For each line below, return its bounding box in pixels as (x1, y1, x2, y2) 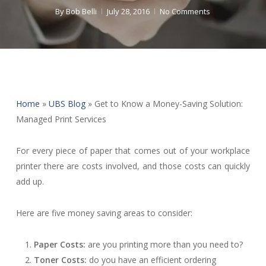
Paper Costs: (33, 239, 85, 250)
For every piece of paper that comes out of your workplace (15, 145, 251, 156)
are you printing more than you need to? (85, 239, 243, 250)
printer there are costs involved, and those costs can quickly (15, 160, 251, 172)
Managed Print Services (15, 113, 106, 125)
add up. (15, 176, 44, 187)
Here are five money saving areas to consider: (15, 207, 192, 218)
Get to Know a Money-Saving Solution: (94, 98, 243, 109)
